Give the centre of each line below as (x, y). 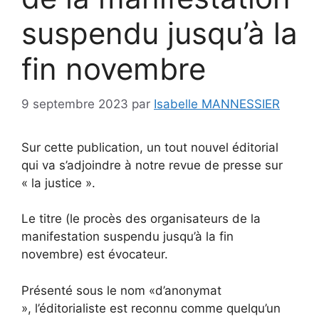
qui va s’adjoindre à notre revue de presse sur (152, 165)
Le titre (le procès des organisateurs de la (141, 219)
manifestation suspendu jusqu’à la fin (127, 236)
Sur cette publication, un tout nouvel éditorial (150, 147)
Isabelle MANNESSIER (217, 104)
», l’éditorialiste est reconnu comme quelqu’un (151, 308)
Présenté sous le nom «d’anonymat (121, 290)
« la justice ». (58, 183)
